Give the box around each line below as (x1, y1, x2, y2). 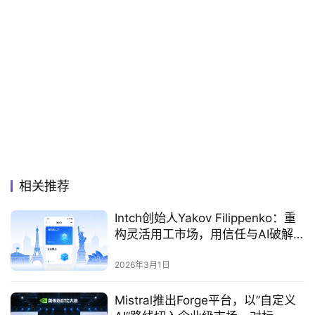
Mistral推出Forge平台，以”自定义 (114, 292, 296, 307)
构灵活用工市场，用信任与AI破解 (114, 226, 293, 241)
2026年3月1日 (114, 259, 170, 270)
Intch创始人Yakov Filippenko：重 (114, 210, 296, 225)
